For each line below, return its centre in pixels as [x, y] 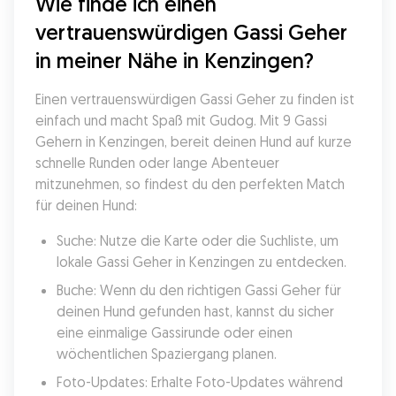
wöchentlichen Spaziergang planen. [167, 354]
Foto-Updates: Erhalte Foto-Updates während [200, 382]
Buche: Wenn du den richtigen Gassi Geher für [199, 290]
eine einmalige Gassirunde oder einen [175, 332]
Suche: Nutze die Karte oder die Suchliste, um [198, 240]
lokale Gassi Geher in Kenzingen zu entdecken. [202, 262]
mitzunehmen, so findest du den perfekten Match [190, 184]
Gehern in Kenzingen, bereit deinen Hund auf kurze [194, 141]
